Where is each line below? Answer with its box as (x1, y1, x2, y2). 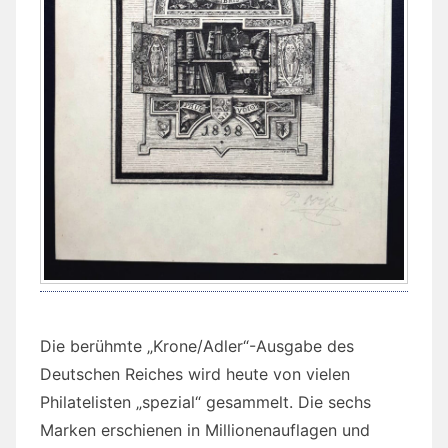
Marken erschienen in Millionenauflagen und (40, 420, 370, 441)
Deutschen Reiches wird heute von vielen (40, 364, 350, 385)
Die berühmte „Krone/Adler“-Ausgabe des (40, 336, 354, 357)
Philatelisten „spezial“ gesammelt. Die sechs (40, 392, 371, 413)
